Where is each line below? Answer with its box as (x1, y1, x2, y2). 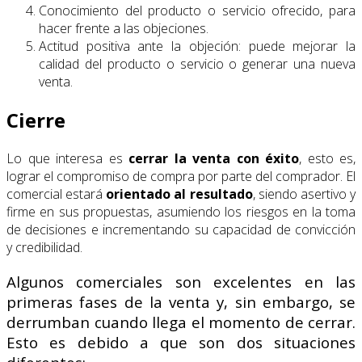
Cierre (6, 107, 65, 134)
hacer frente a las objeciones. (39, 19, 208, 38)
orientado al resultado (106, 185, 253, 204)
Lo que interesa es (6, 149, 128, 168)
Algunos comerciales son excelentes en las (6, 271, 356, 292)
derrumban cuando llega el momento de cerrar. (6, 311, 356, 332)
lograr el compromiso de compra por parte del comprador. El (6, 167, 356, 186)
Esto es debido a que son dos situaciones (6, 331, 356, 352)
